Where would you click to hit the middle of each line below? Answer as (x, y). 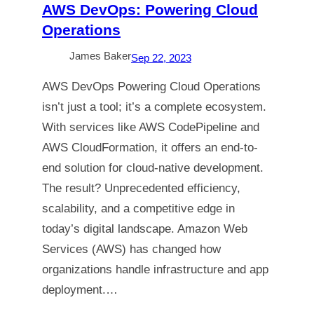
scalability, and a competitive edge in (138, 209)
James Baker (100, 56)
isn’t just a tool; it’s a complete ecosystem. (154, 107)
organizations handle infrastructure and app (155, 269)
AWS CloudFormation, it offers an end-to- (150, 148)
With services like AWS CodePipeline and (151, 127)
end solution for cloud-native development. (153, 168)
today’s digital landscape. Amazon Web (145, 229)
